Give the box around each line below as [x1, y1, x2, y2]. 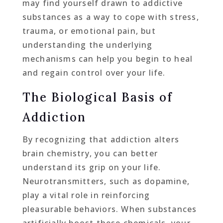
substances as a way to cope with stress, [22, 11, 199, 23]
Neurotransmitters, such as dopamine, [22, 176, 190, 187]
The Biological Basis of [22, 90, 173, 106]
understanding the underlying [22, 39, 153, 51]
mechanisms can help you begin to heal [22, 53, 193, 65]
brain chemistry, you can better [22, 148, 158, 159]
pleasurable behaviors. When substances [22, 204, 197, 215]
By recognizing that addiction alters [22, 134, 179, 145]
